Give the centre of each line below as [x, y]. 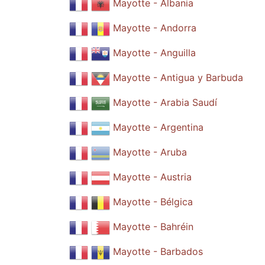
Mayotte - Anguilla [154, 53]
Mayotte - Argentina [158, 127]
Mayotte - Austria [152, 177]
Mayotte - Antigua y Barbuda [178, 78]
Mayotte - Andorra [155, 28]
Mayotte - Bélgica [153, 202]
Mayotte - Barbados [158, 252]
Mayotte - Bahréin [153, 227]
